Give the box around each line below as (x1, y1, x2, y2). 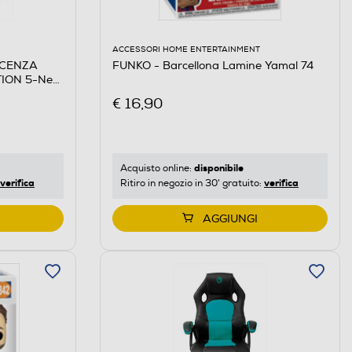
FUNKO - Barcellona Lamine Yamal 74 (112, 59, 313, 73)
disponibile (193, 161, 244, 174)
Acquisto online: (119, 162, 194, 174)
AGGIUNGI (202, 211, 258, 225)
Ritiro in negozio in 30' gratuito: (119, 177, 264, 189)
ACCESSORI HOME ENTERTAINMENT (112, 45, 260, 55)
